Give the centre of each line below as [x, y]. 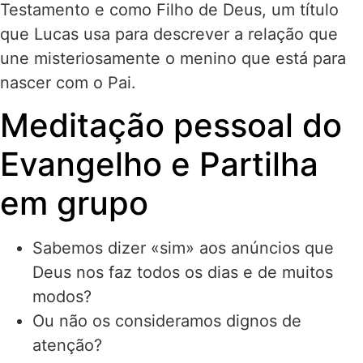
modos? [67, 296]
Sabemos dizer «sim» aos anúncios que [183, 248]
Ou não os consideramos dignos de [167, 320]
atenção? [67, 345]
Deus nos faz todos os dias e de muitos [183, 272]
